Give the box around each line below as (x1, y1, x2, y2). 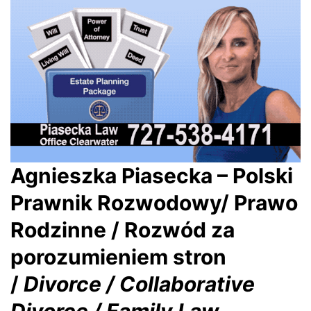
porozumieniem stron (10, 244, 226, 270)
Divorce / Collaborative (19, 271, 255, 297)
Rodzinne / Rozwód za (10, 217, 235, 243)
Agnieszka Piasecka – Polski (10, 163, 293, 189)
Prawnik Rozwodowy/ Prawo (10, 190, 298, 216)
